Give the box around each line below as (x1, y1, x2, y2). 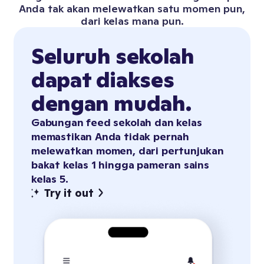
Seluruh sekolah (31, 43, 194, 70)
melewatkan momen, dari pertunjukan (31, 144, 224, 158)
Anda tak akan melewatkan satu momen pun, (19, 2, 245, 16)
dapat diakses (31, 67, 174, 94)
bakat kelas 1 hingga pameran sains (31, 158, 209, 172)
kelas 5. (31, 172, 68, 186)
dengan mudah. (31, 90, 192, 117)
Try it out (44, 186, 94, 200)
